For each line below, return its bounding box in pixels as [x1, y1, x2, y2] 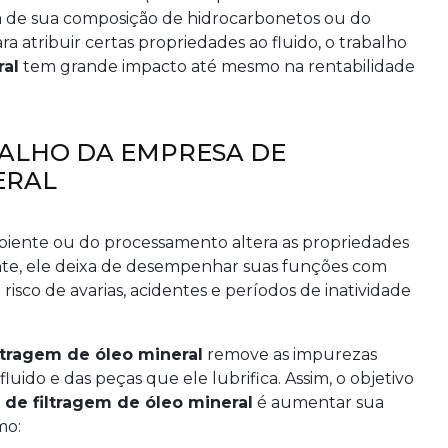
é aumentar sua [253, 393, 384, 412]
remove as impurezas [203, 345, 377, 364]
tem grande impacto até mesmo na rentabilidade [19, 57, 415, 76]
